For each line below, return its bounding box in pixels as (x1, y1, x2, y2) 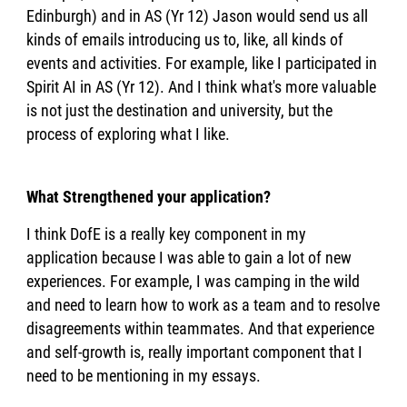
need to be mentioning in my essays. (26, 365, 262, 385)
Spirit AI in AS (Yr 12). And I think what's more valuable (26, 76, 377, 96)
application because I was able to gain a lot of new (26, 247, 352, 267)
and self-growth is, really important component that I (26, 342, 363, 362)
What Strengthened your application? (26, 186, 272, 206)
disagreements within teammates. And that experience (26, 318, 375, 338)
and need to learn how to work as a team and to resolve (26, 294, 381, 314)
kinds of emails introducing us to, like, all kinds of (26, 29, 344, 49)
